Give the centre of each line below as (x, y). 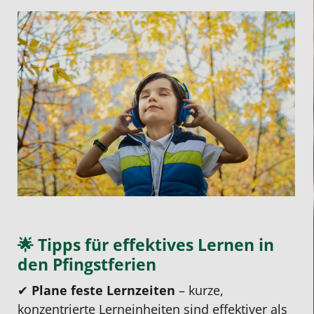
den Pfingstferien (87, 265)
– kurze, (199, 291)
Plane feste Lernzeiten (103, 291)
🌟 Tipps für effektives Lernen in (146, 245)
